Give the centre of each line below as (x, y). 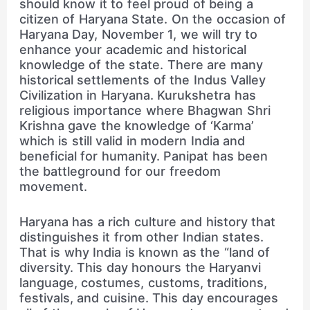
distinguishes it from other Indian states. (142, 237)
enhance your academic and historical (133, 49)
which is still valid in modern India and (132, 140)
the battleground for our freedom (120, 171)
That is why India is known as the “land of (145, 252)
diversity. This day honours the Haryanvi (140, 267)
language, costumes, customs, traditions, (143, 282)
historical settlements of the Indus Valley (143, 80)
